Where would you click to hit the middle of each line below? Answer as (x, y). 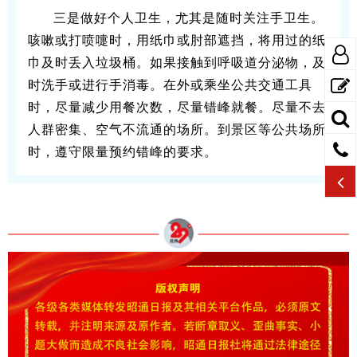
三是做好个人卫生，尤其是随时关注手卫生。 (189, 18)
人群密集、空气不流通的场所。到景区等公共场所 (177, 129)
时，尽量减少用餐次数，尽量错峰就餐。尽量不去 (177, 107)
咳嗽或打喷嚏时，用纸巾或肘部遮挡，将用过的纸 (177, 40)
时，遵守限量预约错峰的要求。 (123, 151)
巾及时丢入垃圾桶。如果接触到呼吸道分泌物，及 (177, 62)
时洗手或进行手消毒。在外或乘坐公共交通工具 (170, 84)
